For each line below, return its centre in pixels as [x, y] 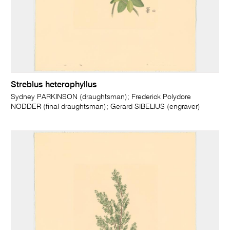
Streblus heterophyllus [54, 85]
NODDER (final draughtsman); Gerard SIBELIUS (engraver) [106, 107]
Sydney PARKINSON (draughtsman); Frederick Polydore [101, 97]
